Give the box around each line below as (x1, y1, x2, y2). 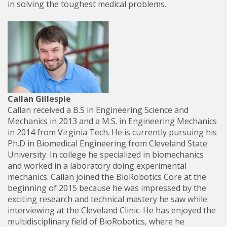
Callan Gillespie (8, 93, 71, 104)
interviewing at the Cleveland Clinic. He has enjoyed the (8, 205, 216, 216)
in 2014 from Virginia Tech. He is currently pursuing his (8, 127, 217, 138)
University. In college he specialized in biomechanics (8, 149, 204, 160)
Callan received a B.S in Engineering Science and (8, 104, 188, 116)
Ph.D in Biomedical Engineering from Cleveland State (8, 138, 207, 149)
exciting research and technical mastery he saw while (8, 194, 207, 205)
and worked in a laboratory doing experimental (8, 160, 186, 171)
